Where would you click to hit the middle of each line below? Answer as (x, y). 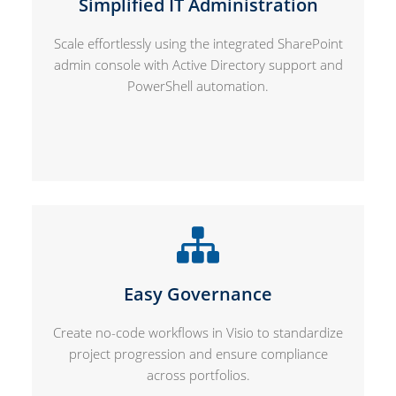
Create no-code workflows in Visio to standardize (198, 332)
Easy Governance (198, 293)
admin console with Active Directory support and (198, 64)
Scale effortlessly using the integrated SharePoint (198, 43)
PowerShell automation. (198, 85)
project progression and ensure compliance (198, 353)
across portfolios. (198, 374)
